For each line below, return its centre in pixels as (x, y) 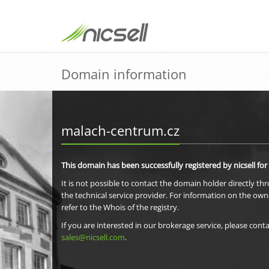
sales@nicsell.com (93, 237)
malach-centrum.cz (120, 130)
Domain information (124, 74)
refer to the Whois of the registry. (120, 207)
